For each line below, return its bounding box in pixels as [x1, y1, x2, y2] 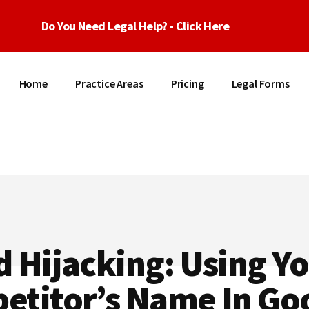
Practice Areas [74, 77, 143, 90]
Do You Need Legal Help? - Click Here [41, 18, 230, 34]
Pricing [170, 77, 204, 90]
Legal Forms [231, 77, 290, 90]
